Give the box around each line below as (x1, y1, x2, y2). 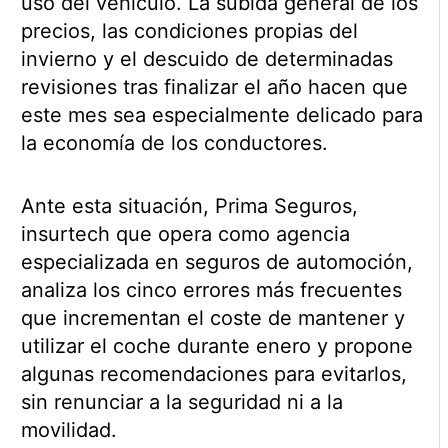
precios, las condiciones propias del (20, 19, 358, 44)
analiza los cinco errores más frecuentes (20, 278, 402, 303)
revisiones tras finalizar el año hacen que (20, 75, 408, 100)
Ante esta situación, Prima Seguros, (20, 194, 358, 219)
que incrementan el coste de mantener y (20, 306, 405, 331)
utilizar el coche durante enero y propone (20, 334, 413, 359)
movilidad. (20, 418, 117, 443)
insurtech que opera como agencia (20, 222, 350, 247)
